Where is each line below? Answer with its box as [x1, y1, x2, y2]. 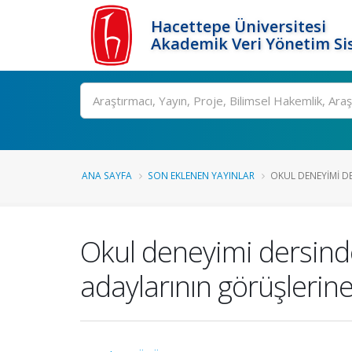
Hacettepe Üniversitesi [151, 16, 326, 37]
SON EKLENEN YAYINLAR [148, 169, 255, 181]
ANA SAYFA [82, 169, 132, 181]
